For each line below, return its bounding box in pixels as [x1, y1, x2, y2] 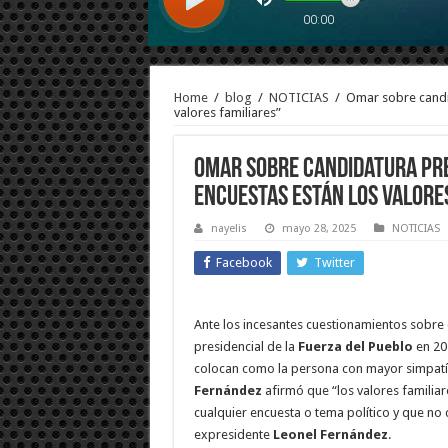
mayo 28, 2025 [281, 222, 356, 236]
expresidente [193, 427, 273, 443]
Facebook [215, 255, 272, 271]
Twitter [313, 255, 355, 271]
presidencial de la [193, 339, 298, 355]
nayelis [210, 222, 247, 236]
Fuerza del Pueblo [297, 339, 413, 355]
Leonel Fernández [272, 427, 388, 443]
